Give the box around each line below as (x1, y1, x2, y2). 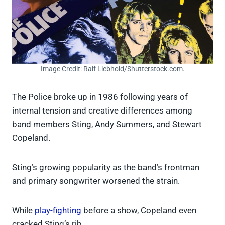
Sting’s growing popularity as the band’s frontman (12, 162, 199, 172)
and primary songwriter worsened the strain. (12, 175, 180, 186)
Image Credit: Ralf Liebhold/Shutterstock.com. (40, 64, 185, 73)
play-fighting (35, 205, 81, 215)
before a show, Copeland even (81, 205, 196, 215)
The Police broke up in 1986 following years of (12, 91, 188, 102)
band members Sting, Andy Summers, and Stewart (12, 119, 202, 129)
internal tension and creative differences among (12, 105, 192, 116)
